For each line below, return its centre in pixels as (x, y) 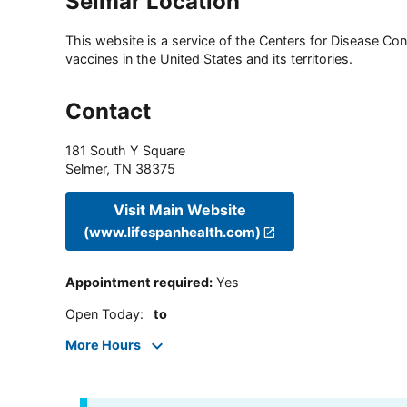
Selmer (86, 169)
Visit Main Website (180, 209)
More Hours (103, 345)
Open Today (103, 313)
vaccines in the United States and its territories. (209, 59)
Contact (108, 112)
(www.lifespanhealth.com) (172, 232)
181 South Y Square (125, 151)
